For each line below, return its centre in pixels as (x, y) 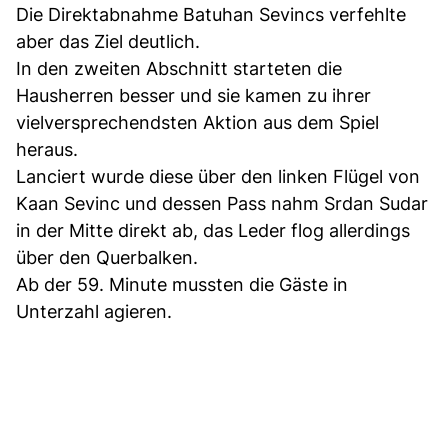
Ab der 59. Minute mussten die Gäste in (182, 284)
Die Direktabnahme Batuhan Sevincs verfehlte (211, 14)
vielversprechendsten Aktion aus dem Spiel (197, 122)
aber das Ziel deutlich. (108, 41)
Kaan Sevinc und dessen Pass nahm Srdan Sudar (222, 203)
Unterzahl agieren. (94, 311)
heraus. (47, 149)
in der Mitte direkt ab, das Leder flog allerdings (213, 230)
